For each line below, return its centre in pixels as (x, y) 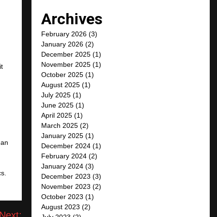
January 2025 (62, 135)
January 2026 (62, 44)
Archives (72, 19)
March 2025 (60, 125)
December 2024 (66, 146)
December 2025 (66, 54)
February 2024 (64, 156)
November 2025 (66, 64)
